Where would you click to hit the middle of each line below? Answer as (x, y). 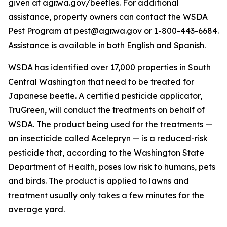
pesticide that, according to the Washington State (106, 153)
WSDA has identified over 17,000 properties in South (109, 67)
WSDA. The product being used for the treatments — (110, 124)
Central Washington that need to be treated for (101, 82)
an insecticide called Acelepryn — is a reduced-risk (108, 138)
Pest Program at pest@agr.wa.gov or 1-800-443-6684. (113, 31)
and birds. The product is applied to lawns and (99, 181)
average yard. (36, 209)
